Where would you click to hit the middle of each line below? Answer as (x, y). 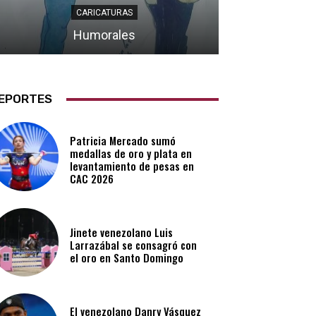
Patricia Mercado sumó (123, 141)
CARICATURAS (104, 13)
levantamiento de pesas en (132, 166)
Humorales (104, 35)
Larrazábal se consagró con (134, 245)
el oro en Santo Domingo (127, 258)
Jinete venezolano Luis (122, 232)
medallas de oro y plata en (131, 153)
